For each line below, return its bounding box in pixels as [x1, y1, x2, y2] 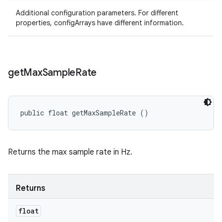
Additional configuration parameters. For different [16, 8, 178, 17]
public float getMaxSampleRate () [20, 108, 149, 117]
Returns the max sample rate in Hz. [8, 147, 132, 157]
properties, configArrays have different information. [16, 18, 184, 27]
